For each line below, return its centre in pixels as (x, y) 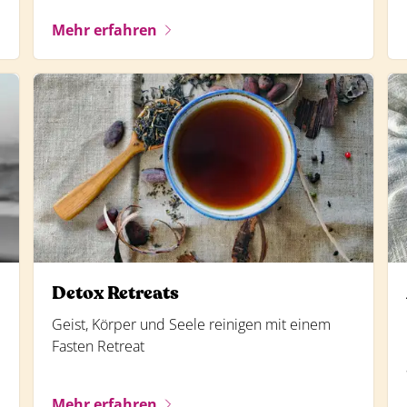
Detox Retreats (116, 293)
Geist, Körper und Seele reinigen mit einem (192, 324)
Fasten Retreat (99, 346)
